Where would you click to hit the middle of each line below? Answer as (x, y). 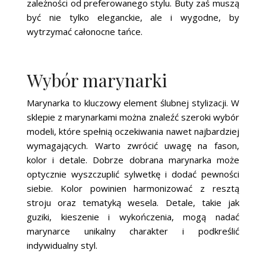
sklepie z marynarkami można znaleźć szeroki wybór (133, 117)
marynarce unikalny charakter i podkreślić (133, 231)
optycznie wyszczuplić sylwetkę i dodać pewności (133, 174)
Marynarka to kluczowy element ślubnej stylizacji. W (133, 102)
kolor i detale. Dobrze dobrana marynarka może (133, 159)
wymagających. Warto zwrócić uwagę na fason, (133, 145)
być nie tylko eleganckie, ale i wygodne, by (133, 17)
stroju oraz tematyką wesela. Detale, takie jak (133, 202)
